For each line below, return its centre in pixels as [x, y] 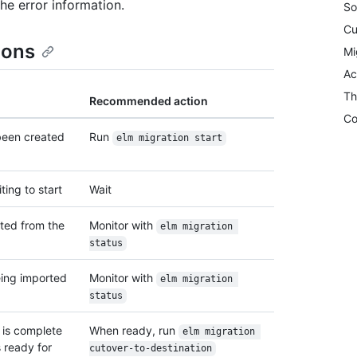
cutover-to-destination [151, 349]
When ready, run [134, 331]
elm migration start [169, 138]
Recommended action [149, 101]
